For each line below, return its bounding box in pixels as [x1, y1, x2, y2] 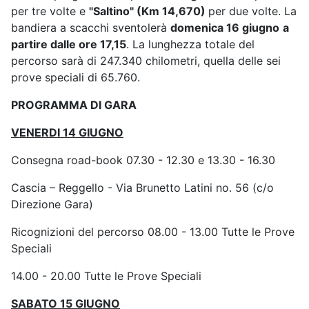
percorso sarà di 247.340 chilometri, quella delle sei [11, 54, 281, 68]
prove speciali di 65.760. [11, 70, 140, 85]
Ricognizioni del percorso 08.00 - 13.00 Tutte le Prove [11, 225, 295, 239]
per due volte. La [208, 4, 297, 19]
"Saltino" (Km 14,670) [89, 4, 208, 19]
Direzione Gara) [11, 197, 93, 212]
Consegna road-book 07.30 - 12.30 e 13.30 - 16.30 [11, 153, 275, 168]
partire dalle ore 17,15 [11, 37, 126, 52]
